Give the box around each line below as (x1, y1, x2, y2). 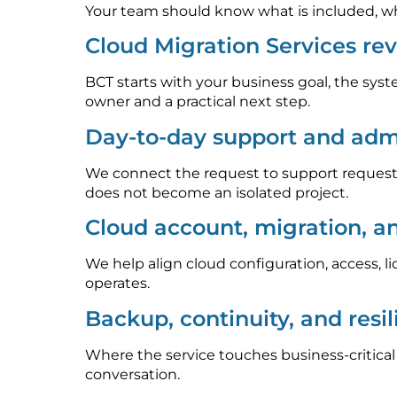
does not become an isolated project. (85, 183, 348, 201)
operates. (85, 275, 150, 292)
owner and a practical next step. (85, 93, 310, 111)
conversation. (85, 365, 180, 383)
